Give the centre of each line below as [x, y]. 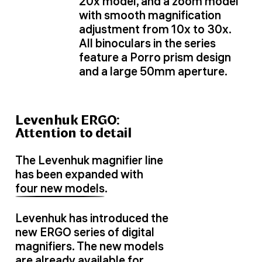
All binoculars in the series [147, 43]
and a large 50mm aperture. [153, 71]
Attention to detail [73, 133]
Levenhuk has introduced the [92, 218]
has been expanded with [79, 174]
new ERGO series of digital [85, 232]
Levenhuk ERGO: [68, 120]
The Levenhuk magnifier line [89, 160]
